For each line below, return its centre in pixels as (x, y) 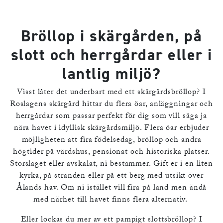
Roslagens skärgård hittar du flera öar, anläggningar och (111, 105)
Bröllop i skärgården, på (111, 36)
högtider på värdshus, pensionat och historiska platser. (111, 153)
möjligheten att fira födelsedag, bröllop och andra (111, 141)
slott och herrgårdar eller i (111, 55)
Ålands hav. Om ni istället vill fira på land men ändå (111, 189)
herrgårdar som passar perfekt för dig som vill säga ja (111, 117)
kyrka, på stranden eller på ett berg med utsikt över (111, 177)
